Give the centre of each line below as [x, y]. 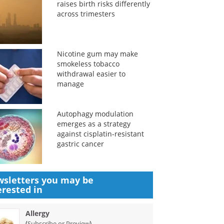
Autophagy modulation [95, 114]
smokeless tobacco [88, 64]
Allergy [38, 213]
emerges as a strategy [93, 124]
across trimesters [86, 14]
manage [70, 84]
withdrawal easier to [91, 74]
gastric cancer [80, 144]
